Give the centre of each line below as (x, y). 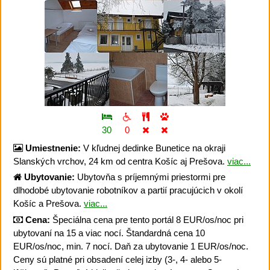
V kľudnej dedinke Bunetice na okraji (153, 148)
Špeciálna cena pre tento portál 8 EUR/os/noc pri (147, 219)
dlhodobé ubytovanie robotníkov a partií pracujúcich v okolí (128, 190)
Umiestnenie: (53, 148)
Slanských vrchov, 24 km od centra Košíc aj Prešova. (120, 161)
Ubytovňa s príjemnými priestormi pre (150, 177)
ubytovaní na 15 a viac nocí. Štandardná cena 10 (109, 233)
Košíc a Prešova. (49, 204)
